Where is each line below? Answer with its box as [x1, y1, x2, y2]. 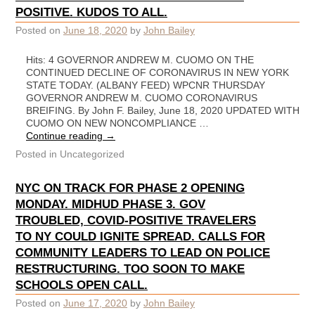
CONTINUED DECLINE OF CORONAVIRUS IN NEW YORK [26, 66, 289, 78]
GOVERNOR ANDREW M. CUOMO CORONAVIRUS [26, 91, 257, 103]
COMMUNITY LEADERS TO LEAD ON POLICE [15, 245, 270, 259]
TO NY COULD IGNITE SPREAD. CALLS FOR [15, 229, 265, 243]
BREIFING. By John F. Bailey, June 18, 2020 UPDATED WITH [26, 104, 300, 116]
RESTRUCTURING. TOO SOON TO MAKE [15, 261, 245, 276]
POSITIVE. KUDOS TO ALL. [15, 5, 167, 20]
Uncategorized [57, 148, 124, 160]
